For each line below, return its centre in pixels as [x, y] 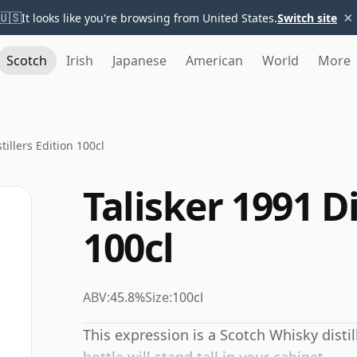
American [214, 61]
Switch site [307, 18]
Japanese [139, 61]
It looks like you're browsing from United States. [149, 18]
